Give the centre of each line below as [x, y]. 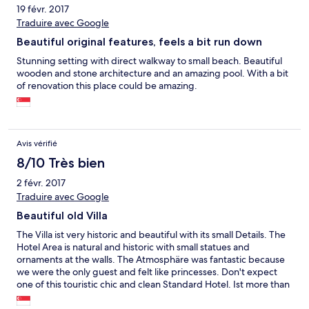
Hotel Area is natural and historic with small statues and [133, 247]
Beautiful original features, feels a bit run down [139, 42]
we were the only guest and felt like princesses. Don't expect [147, 272]
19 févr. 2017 [43, 9]
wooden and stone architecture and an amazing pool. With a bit [152, 73]
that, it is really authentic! [70, 297]
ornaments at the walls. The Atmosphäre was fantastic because [151, 260]
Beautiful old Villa [62, 216]
